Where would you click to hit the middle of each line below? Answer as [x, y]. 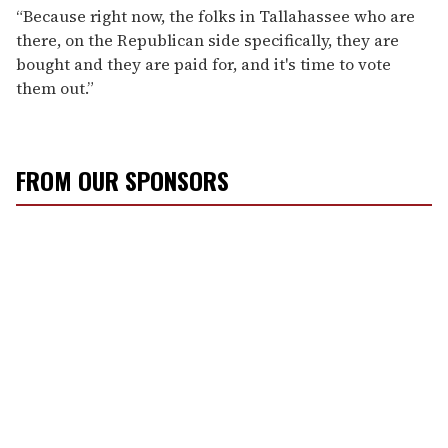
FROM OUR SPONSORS [122, 179]
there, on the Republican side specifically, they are [207, 39]
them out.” [55, 87]
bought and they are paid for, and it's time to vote [203, 63]
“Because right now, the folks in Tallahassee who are [215, 15]
